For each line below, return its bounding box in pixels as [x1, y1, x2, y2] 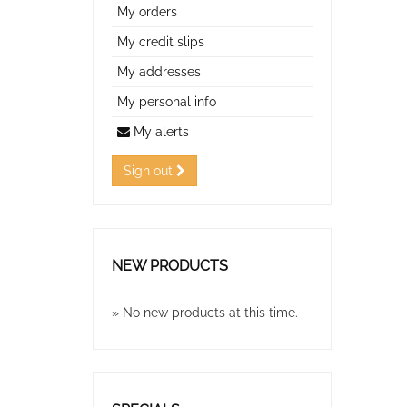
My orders [117, 5, 177, 19]
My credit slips [117, 35, 204, 49]
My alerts [134, 124, 189, 139]
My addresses [117, 65, 201, 79]
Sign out [124, 164, 176, 178]
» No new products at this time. [112, 305, 298, 320]
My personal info [117, 94, 216, 109]
